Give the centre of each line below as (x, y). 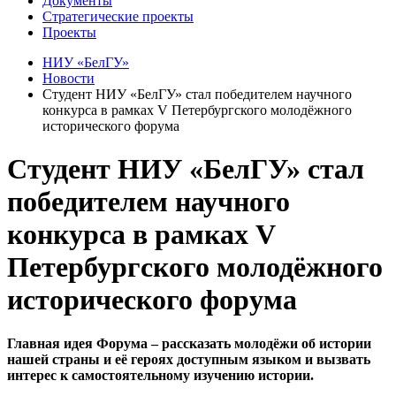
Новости (69, 78)
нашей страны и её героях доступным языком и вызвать (189, 359)
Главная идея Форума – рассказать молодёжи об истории (189, 343)
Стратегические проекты (118, 16)
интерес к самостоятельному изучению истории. (160, 375)
